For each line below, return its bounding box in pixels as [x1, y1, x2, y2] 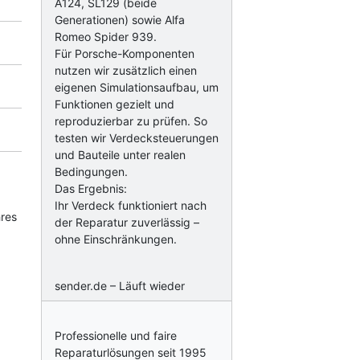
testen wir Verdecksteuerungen [54, 131, 219, 145]
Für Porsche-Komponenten [54, 47, 194, 60]
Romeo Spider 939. [54, 30, 157, 43]
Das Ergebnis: [54, 182, 127, 195]
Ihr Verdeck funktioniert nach [54, 198, 207, 212]
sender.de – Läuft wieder [54, 279, 185, 292]
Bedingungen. [54, 165, 128, 178]
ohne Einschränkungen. [54, 232, 177, 246]
